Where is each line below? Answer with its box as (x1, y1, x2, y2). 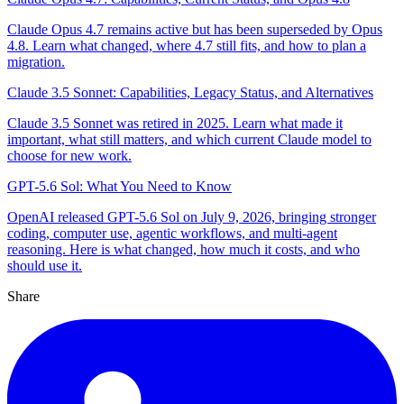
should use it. (7, 258, 82, 274)
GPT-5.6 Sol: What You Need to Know (7, 179, 232, 195)
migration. (7, 54, 65, 70)
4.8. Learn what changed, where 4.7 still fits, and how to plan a (7, 38, 366, 54)
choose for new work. (7, 148, 132, 164)
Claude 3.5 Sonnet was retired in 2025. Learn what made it (7, 115, 343, 132)
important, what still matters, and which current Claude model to (7, 132, 372, 148)
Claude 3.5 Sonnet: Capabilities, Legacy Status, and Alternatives (7, 85, 373, 101)
